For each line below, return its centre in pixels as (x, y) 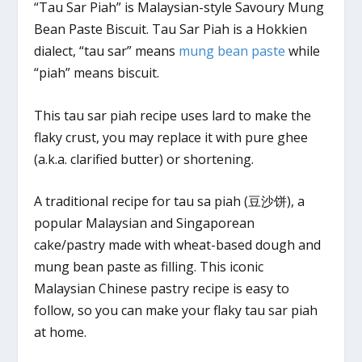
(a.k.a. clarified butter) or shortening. (144, 159)
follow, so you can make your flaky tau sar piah (176, 311)
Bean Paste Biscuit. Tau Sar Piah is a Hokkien (171, 29)
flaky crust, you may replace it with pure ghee (171, 137)
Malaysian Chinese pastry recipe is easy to (162, 289)
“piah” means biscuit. (97, 73)
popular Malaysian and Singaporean (145, 223)
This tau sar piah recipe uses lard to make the (173, 115)
